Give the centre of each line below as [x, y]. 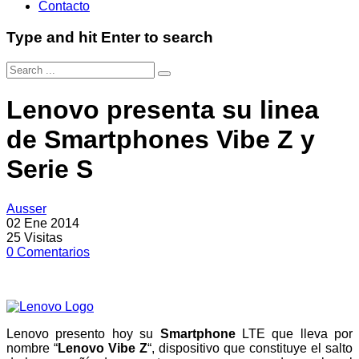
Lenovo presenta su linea [163, 110]
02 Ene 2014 [43, 223]
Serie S [50, 169]
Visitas [43, 237]
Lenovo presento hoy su [83, 333]
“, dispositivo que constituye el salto [250, 348]
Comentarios [53, 252]
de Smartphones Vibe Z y [161, 140]
